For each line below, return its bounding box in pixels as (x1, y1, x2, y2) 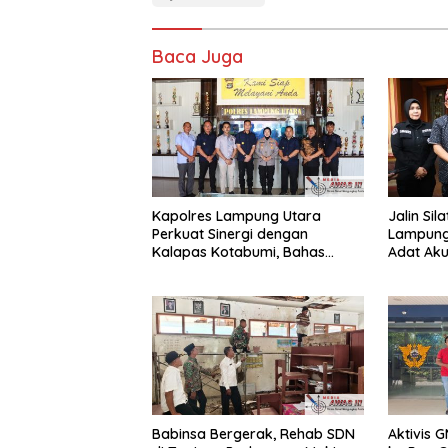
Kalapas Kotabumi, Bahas (152, 242, 325, 261)
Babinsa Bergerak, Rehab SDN (152, 424, 355, 443)
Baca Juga (152, 44, 243, 68)
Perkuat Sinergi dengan (152, 224, 308, 243)
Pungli (152, 278, 191, 297)
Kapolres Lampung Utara (152, 206, 321, 225)
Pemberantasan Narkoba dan (152, 260, 353, 279)
